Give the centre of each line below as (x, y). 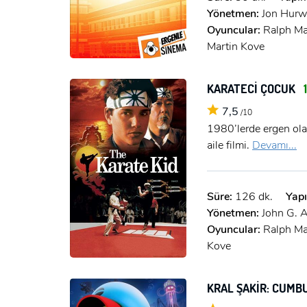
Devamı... (274, 145)
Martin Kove (236, 46)
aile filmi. (230, 145)
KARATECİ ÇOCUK (253, 88)
